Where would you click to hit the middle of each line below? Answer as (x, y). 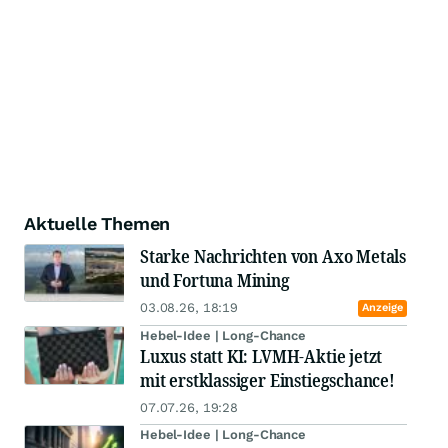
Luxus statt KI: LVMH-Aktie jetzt (261, 356)
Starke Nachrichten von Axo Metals (273, 256)
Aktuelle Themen (97, 224)
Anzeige (382, 308)
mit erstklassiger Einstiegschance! (267, 380)
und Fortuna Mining (215, 280)
